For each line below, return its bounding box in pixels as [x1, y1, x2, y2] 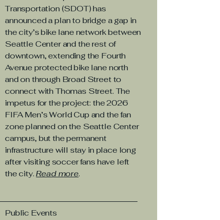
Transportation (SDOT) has [5, 3, 106, 14]
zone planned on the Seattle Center [5, 121, 139, 132]
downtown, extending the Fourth [5, 51, 126, 61]
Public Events [5, 208, 57, 218]
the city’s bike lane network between [5, 27, 141, 37]
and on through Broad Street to [5, 74, 122, 84]
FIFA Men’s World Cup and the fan [5, 110, 131, 120]
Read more [36, 168, 79, 179]
